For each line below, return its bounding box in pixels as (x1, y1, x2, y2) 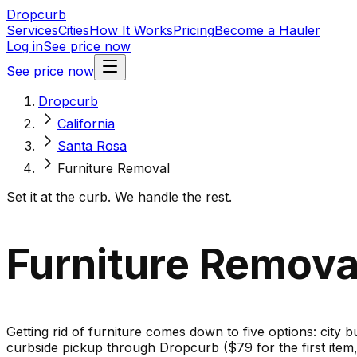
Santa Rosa (57, 138, 127, 154)
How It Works (89, 22, 173, 38)
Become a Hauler (214, 22, 320, 38)
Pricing (173, 22, 214, 38)
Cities (58, 22, 89, 38)
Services (6, 22, 58, 38)
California (57, 116, 115, 131)
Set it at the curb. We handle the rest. (6, 189, 232, 205)
